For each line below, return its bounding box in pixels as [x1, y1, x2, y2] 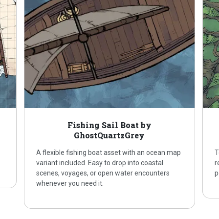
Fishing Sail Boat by [67, 120, 152, 131]
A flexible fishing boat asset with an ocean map [36, 149, 181, 157]
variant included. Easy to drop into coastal [36, 159, 164, 167]
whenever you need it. [36, 179, 104, 188]
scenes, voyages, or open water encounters [36, 169, 170, 177]
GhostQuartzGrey [74, 130, 145, 141]
